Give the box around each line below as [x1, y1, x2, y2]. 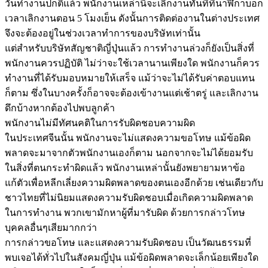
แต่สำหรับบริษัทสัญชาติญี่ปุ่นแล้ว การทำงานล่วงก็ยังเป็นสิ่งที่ [5, 42, 254, 53]
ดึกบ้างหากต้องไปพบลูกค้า [5, 102, 115, 113]
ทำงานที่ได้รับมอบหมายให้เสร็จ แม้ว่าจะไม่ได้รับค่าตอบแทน [5, 72, 255, 83]
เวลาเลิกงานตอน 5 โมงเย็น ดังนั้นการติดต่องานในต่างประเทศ [5, 13, 260, 23]
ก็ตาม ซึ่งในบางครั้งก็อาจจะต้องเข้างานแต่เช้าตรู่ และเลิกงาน [5, 87, 258, 98]
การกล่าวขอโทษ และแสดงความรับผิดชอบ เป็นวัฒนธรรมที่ [5, 237, 251, 248]
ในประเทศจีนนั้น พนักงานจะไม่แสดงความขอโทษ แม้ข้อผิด [5, 132, 251, 143]
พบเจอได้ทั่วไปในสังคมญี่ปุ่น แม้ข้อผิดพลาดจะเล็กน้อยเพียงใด [5, 252, 258, 263]
